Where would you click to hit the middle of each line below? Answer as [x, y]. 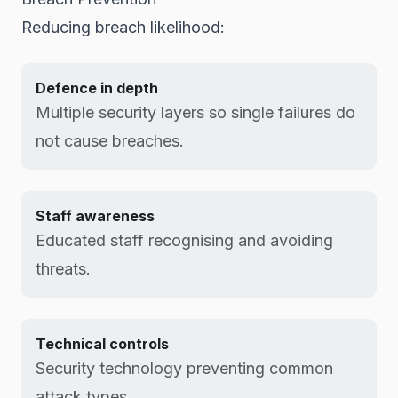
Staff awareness [95, 216]
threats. [63, 269]
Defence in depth [97, 88]
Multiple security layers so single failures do [195, 112]
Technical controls [102, 344]
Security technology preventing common [184, 368]
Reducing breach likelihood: [123, 27]
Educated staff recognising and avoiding [184, 240]
